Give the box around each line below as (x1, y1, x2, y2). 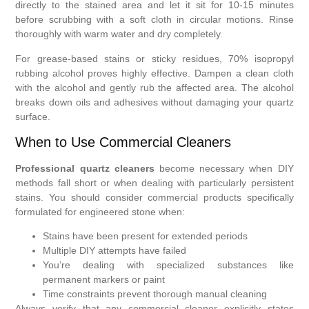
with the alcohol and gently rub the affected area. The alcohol (15, 81, 294, 93)
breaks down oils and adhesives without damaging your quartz (15, 96, 294, 108)
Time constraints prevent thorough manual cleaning (43, 288, 268, 300)
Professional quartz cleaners (15, 163, 154, 175)
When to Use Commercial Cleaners (15, 134, 232, 150)
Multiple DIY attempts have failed (43, 245, 187, 257)
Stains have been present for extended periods (43, 230, 248, 242)
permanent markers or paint (43, 274, 166, 286)
